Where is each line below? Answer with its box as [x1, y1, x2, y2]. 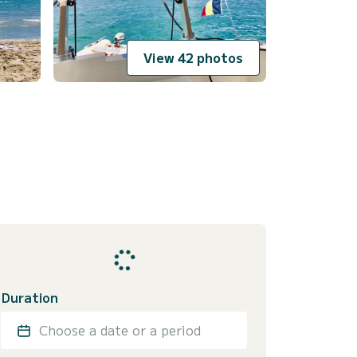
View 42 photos [143, 48, 243, 68]
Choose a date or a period [39, 320, 201, 340]
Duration [2, 288, 58, 308]
